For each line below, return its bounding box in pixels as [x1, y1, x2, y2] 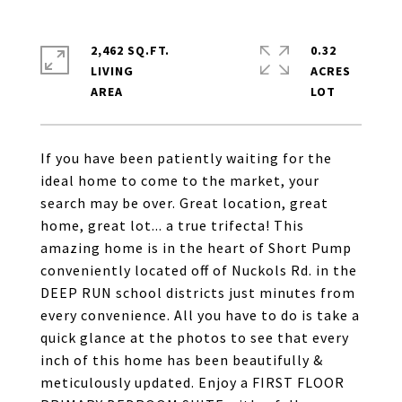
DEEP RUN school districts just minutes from [40, 284, 355, 301]
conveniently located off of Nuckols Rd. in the [40, 261, 357, 279]
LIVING [91, 63, 134, 79]
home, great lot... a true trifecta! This [40, 216, 304, 234]
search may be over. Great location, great [40, 194, 328, 212]
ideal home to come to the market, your [40, 171, 319, 189]
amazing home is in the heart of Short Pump [40, 239, 352, 257]
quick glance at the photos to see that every [40, 328, 349, 346]
